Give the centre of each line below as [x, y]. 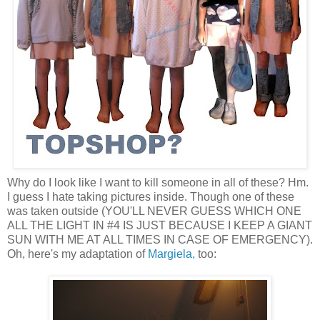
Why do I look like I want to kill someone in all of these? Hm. [158, 182]
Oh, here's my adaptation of [77, 254]
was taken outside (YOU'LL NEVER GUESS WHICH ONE [154, 211]
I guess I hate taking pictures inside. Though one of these [151, 196]
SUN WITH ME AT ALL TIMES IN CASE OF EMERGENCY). [160, 239]
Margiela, [171, 254]
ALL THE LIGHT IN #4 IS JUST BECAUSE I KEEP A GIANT [160, 225]
